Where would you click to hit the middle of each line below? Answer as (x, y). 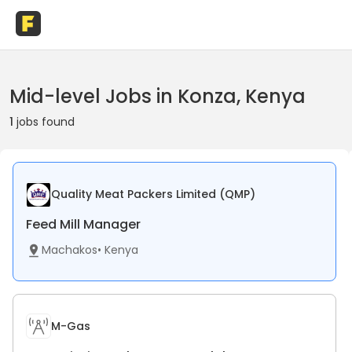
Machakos (70, 250)
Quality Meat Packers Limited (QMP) (153, 194)
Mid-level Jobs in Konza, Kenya (158, 96)
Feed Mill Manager (83, 224)
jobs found (46, 122)
